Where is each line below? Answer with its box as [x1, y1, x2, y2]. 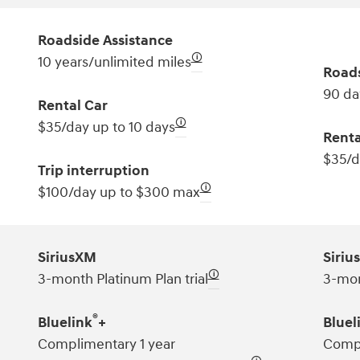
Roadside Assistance [37, 31, 173, 50]
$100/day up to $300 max [37, 182, 200, 202]
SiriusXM [37, 247, 96, 267]
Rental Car [37, 96, 108, 115]
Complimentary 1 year [37, 334, 175, 354]
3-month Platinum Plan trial [37, 269, 208, 288]
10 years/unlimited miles [37, 52, 191, 72]
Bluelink [37, 313, 92, 332]
